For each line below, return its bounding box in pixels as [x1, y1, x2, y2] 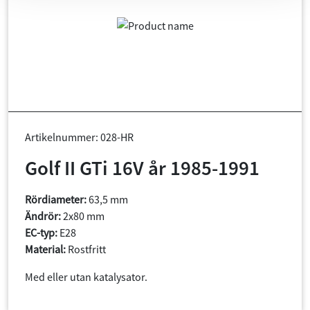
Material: [25, 241, 66, 256]
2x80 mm [61, 208, 104, 223]
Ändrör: [25, 208, 61, 223]
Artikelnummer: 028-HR [25, 129, 134, 144]
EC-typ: [25, 225, 57, 239]
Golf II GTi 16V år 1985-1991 [25, 154, 259, 181]
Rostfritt [66, 241, 106, 256]
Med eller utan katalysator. [25, 269, 147, 284]
